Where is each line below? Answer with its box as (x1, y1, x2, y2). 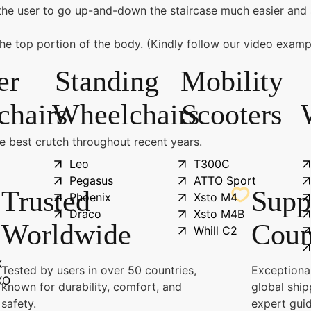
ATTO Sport (193, 174, 256, 187)
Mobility (180, 65, 283, 97)
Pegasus (69, 174, 113, 187)
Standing (55, 65, 160, 97)
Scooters (181, 99, 283, 131)
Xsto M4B (193, 207, 244, 221)
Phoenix (69, 190, 111, 204)
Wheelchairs (51, 99, 199, 131)
